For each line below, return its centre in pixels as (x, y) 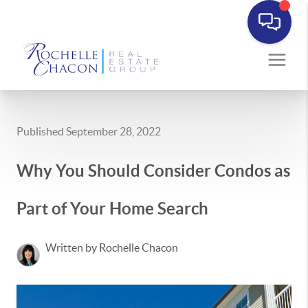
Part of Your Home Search (112, 209)
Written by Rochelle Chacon (112, 247)
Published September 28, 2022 (89, 131)
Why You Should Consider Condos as (153, 171)
